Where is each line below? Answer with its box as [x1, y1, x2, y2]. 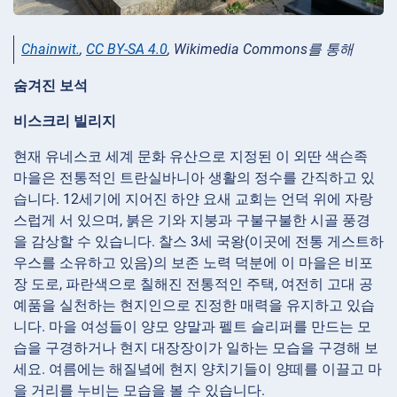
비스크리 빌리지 [13, 113, 116, 130]
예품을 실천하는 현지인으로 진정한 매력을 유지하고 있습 [13, 297, 375, 315]
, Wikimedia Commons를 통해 [167, 41, 354, 58]
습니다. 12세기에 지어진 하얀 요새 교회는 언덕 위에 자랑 [13, 191, 373, 208]
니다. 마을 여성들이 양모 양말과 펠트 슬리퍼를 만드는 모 [13, 318, 371, 336]
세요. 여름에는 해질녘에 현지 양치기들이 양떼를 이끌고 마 [13, 361, 382, 378]
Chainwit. [21, 41, 80, 58]
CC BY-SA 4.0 [86, 41, 167, 58]
